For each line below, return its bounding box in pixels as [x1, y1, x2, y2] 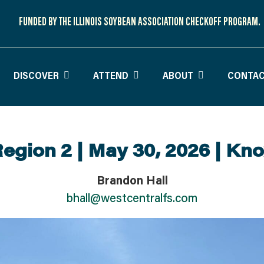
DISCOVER [14, 69, 60, 81]
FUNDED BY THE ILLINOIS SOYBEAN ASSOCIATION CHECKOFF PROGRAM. [18, 13, 260, 28]
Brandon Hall [96, 172, 168, 187]
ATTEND [93, 69, 129, 81]
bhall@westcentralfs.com [67, 190, 197, 205]
